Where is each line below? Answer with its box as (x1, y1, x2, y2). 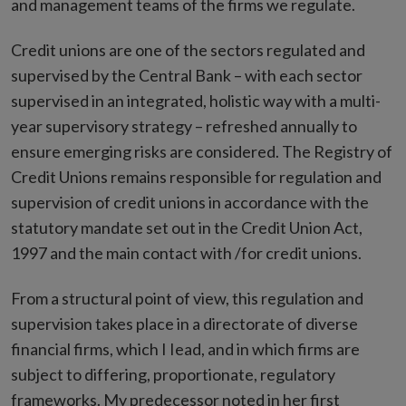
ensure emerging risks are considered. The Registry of (11, 141, 392, 162)
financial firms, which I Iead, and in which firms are (11, 339, 360, 360)
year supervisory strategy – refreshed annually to (11, 116, 357, 137)
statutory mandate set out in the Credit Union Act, (11, 217, 362, 238)
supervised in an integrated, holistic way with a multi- (11, 91, 381, 111)
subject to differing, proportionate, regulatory (11, 364, 335, 385)
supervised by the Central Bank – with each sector (11, 65, 362, 86)
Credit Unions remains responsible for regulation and (11, 167, 382, 188)
